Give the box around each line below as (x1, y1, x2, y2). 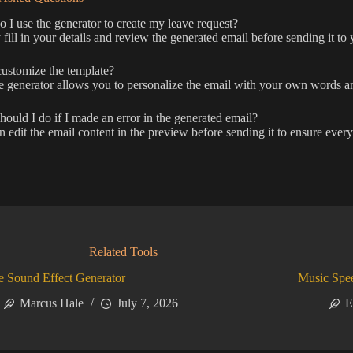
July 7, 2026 (117, 296, 179, 310)
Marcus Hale (20, 296, 84, 310)
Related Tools (89, 244, 158, 258)
